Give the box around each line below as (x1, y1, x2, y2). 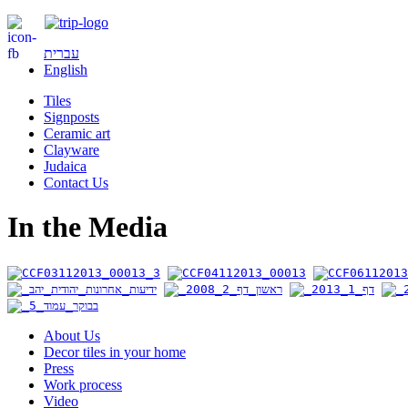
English (44, 62, 87, 77)
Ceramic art (44, 126, 110, 141)
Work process (44, 376, 122, 393)
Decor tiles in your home (44, 343, 186, 360)
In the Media (7, 210, 168, 244)
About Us (44, 327, 100, 343)
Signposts (44, 109, 99, 125)
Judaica (44, 158, 87, 174)
